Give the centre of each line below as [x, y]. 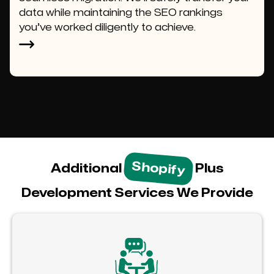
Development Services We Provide [137, 193]
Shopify [158, 168]
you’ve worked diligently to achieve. [107, 28]
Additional [87, 168]
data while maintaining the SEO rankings [121, 13]
